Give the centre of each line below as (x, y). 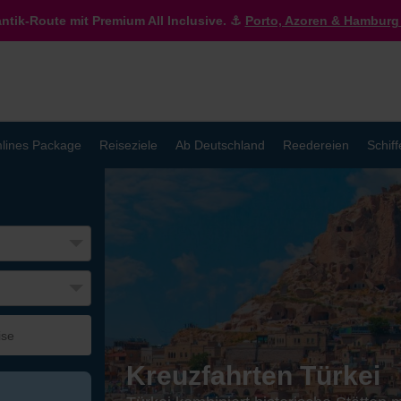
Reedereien (316, 145)
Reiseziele (128, 145)
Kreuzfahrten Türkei (253, 375)
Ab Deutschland (220, 145)
